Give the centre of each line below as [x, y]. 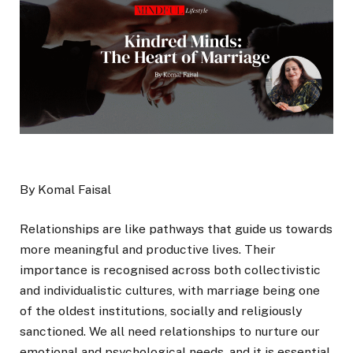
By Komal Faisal [65, 190]
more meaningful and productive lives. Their [148, 250]
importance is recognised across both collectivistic [170, 270]
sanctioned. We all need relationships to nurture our [170, 332]
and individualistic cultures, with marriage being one [170, 291]
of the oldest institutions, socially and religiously [161, 311]
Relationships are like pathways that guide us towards [176, 229]
